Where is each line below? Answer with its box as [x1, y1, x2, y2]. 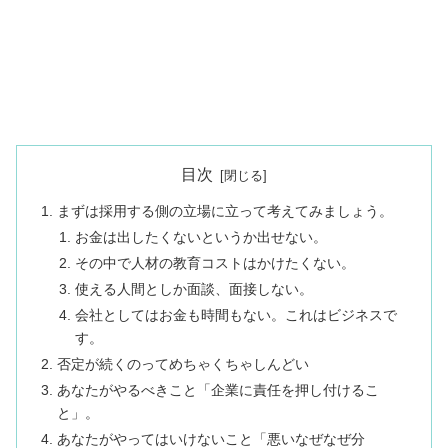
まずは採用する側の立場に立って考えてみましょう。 [57, 203, 394, 220]
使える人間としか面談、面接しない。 [74, 281, 313, 297]
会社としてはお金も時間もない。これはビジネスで [74, 306, 397, 323]
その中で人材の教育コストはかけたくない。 [74, 255, 355, 272]
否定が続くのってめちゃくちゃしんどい [57, 355, 310, 372]
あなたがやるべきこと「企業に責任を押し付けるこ [57, 381, 380, 398]
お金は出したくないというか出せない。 [74, 229, 327, 246]
